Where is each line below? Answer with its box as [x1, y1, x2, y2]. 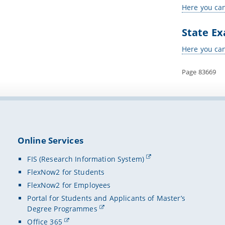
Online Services [17, 135, 83, 147]
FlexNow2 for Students [27, 167, 105, 177]
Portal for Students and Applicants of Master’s [27, 193, 185, 203]
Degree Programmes [27, 204, 97, 214]
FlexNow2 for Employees [27, 180, 111, 190]
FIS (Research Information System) [27, 154, 145, 164]
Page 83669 [181, 67, 216, 76]
